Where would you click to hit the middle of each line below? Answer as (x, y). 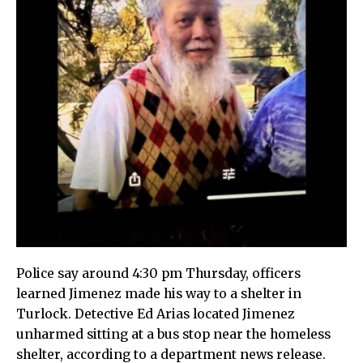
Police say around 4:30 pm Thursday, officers (158, 274)
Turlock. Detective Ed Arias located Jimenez (156, 314)
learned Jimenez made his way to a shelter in (159, 294)
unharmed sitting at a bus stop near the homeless (173, 335)
